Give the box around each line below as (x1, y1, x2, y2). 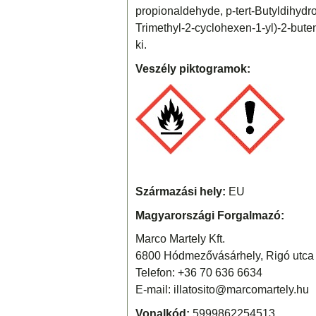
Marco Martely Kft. (135, 233, 225, 245)
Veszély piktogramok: (135, 62, 250, 75)
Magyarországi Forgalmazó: (135, 209, 284, 221)
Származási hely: (135, 185, 226, 197)
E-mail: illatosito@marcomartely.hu (135, 284, 309, 296)
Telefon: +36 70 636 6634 (135, 267, 262, 279)
